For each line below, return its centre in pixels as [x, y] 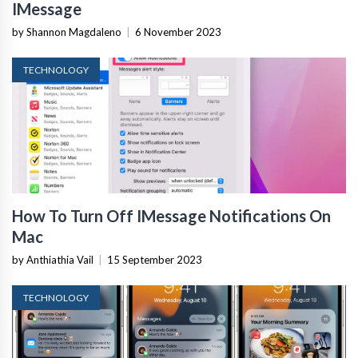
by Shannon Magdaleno [67, 32]
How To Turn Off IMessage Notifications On [171, 216]
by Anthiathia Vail [53, 260]
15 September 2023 [155, 260]
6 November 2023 [178, 32]
